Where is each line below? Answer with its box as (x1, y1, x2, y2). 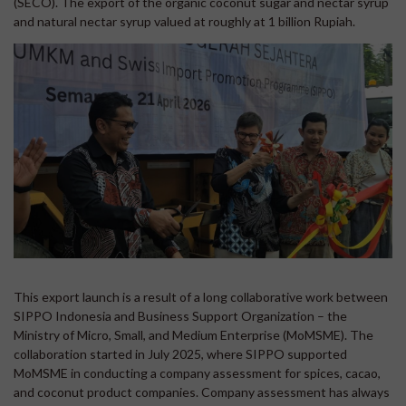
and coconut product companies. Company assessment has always (14, 383, 390, 400)
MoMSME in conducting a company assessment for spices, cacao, (14, 364, 381, 381)
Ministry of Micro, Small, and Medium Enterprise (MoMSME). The (14, 326, 373, 343)
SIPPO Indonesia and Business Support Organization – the (14, 307, 347, 324)
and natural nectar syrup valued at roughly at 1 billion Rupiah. (14, 13, 355, 29)
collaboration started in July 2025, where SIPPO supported (14, 345, 347, 362)
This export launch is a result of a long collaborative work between (14, 288, 388, 304)
